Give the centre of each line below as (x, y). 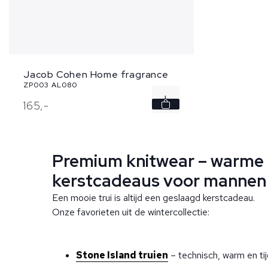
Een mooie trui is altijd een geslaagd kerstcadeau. (153, 198)
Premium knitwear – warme (158, 161)
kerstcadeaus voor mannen (159, 181)
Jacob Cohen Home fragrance (96, 74)
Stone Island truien (122, 255)
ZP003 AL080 (50, 85)
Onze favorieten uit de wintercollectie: (131, 212)
